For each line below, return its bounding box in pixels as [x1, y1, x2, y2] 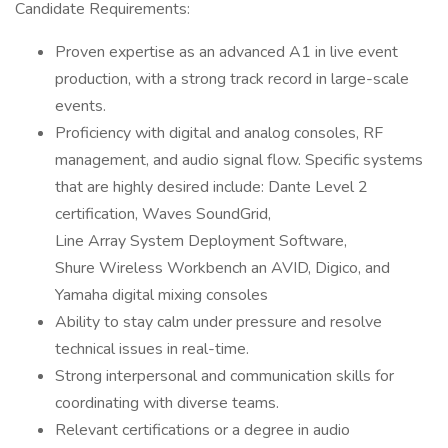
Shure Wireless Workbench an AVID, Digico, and [55, 257, 390, 279]
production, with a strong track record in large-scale [55, 68, 409, 90]
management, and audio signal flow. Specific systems [55, 149, 423, 171]
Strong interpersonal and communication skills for [55, 365, 394, 387]
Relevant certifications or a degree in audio [55, 419, 350, 441]
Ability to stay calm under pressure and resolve [55, 311, 382, 333]
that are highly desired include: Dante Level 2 [55, 176, 368, 198]
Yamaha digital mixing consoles [55, 284, 268, 306]
